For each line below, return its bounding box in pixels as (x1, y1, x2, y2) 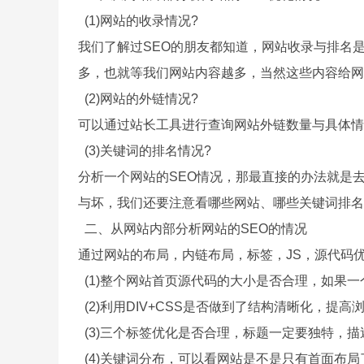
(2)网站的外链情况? (77, 92, 198, 106)
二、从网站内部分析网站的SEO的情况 (77, 222, 307, 236)
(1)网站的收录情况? (77, 14, 198, 28)
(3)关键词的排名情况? (77, 144, 211, 158)
